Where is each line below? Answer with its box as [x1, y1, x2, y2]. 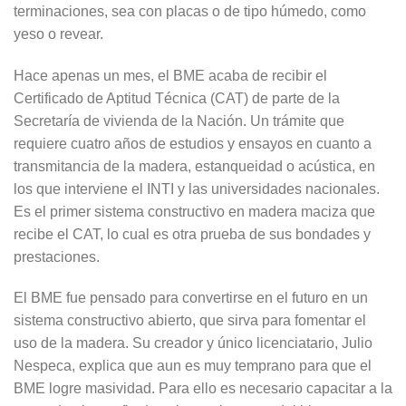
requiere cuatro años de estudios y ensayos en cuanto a [14, 135, 372, 151]
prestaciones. [14, 248, 100, 265]
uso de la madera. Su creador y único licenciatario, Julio [14, 335, 372, 352]
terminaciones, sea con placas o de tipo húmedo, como [14, 3, 366, 19]
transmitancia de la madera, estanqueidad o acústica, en [14, 158, 375, 174]
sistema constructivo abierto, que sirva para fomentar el [14, 313, 366, 329]
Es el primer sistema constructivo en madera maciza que [14, 203, 375, 219]
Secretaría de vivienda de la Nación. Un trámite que [14, 112, 344, 129]
